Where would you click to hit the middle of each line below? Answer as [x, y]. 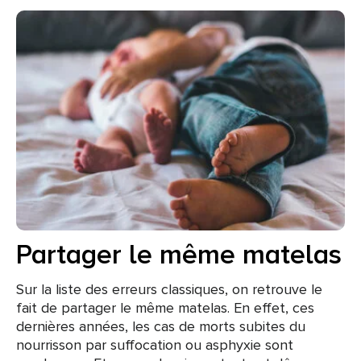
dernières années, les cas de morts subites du [161, 326]
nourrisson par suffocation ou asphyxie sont [155, 344]
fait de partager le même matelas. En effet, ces [165, 307]
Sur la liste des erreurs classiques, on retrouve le [169, 289]
